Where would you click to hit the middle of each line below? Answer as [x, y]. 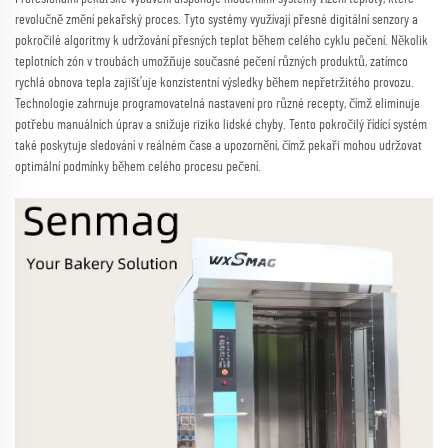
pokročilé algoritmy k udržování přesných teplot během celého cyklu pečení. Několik [221, 41]
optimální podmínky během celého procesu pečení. [138, 167]
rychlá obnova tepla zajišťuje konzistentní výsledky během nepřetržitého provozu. [214, 83]
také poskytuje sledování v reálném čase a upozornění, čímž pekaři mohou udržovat [218, 146]
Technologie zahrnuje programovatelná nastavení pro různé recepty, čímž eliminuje [217, 104]
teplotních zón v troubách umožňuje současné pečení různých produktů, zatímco [211, 62]
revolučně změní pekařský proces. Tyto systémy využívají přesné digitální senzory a [216, 20]
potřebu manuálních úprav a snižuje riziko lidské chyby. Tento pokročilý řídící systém [221, 125]
